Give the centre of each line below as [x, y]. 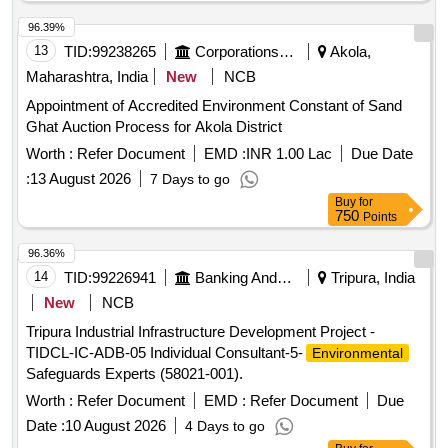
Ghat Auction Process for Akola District [154, 127]
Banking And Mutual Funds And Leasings [284, 278]
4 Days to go [225, 426]
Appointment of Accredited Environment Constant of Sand [214, 106]
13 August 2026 [80, 179]
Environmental [357, 353]
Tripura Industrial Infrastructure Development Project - [200, 332]
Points [380, 217]
